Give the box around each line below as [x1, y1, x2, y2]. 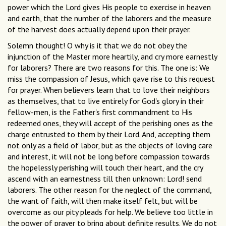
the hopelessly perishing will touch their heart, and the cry [8, 162, 203, 173]
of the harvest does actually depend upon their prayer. [8, 24, 191, 35]
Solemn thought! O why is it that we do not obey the [8, 40, 187, 51]
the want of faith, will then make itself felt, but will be [8, 196, 198, 206]
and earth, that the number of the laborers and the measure [8, 13, 211, 24]
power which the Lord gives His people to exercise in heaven [8, 2, 211, 13]
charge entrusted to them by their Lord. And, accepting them [8, 129, 210, 140]
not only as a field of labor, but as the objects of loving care [8, 140, 212, 151]
